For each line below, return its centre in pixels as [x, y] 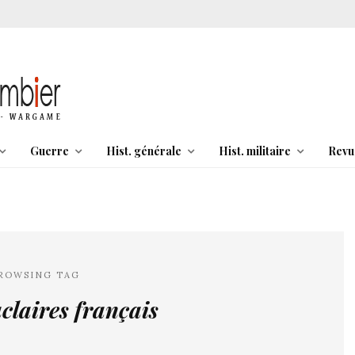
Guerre [49, 151]
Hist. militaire [254, 151]
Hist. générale [143, 151]
